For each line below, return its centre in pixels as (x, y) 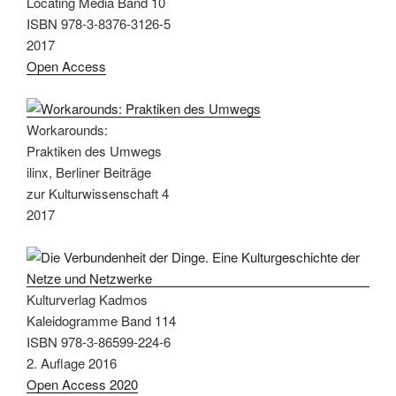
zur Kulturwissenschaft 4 (98, 193)
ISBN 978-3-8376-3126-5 (99, 23)
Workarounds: (67, 129)
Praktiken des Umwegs (94, 150)
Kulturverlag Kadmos (87, 299)
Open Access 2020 (82, 384)
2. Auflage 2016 (72, 362)
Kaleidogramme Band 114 (101, 320)
